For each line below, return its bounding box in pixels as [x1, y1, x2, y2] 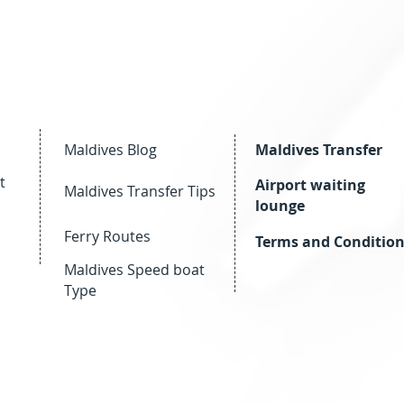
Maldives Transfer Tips [64, 181, 216, 201]
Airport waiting [255, 175, 365, 195]
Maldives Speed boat [64, 260, 205, 280]
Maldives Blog [64, 140, 157, 160]
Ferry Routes [64, 226, 151, 246]
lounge [255, 196, 305, 216]
